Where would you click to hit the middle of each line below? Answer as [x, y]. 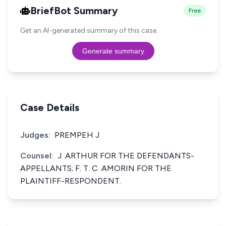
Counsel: [37, 156]
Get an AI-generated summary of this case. [89, 31]
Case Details [50, 107]
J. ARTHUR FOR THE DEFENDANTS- [126, 156]
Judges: [35, 135]
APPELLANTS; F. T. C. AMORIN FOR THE [96, 168]
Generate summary [113, 51]
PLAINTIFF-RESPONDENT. [71, 181]
